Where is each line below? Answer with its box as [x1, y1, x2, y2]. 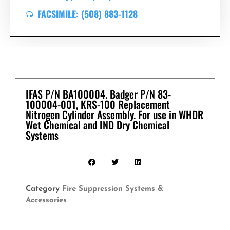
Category [26, 185, 60, 194]
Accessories [26, 197, 67, 205]
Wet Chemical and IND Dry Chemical [26, 117, 169, 133]
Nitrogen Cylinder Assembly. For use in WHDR [26, 107, 203, 123]
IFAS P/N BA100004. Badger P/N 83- [26, 86, 171, 102]
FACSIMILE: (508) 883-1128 [37, 7, 138, 21]
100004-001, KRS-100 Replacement [26, 97, 170, 112]
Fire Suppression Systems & [62, 185, 163, 194]
